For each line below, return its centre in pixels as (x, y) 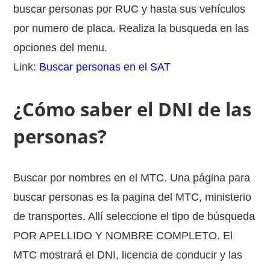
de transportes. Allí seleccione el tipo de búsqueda (134, 216)
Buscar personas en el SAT (105, 67)
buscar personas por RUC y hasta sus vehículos (130, 9)
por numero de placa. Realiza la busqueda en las (131, 28)
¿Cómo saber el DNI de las (133, 109)
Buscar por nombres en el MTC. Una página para (132, 178)
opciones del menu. (61, 48)
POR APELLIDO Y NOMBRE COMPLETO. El (123, 236)
